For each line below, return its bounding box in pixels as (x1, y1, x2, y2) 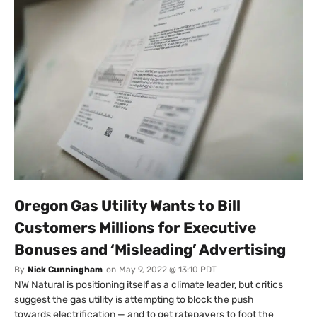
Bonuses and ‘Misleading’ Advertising (14, 241, 286, 259)
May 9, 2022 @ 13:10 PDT (119, 265, 217, 275)
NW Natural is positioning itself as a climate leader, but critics (14, 279, 283, 292)
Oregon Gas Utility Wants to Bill (14, 197, 241, 215)
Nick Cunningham (28, 265, 103, 275)
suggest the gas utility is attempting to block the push (14, 294, 254, 306)
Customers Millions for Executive (14, 219, 256, 237)
